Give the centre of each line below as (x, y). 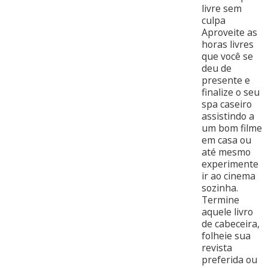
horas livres (227, 45)
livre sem (221, 9)
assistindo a (228, 116)
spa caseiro (226, 104)
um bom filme (232, 128)
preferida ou (229, 260)
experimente (230, 164)
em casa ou (226, 140)
